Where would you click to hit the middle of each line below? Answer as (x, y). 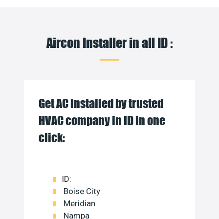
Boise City (81, 191)
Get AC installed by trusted (101, 103)
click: (52, 137)
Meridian (78, 203)
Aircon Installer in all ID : (109, 42)
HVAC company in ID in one (102, 120)
